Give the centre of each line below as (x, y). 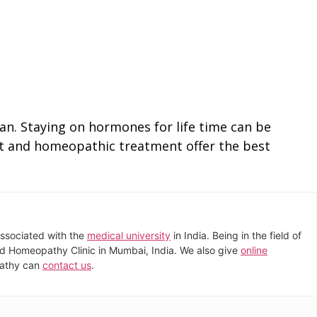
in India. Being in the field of (236, 236)
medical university (129, 236)
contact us (67, 265)
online (254, 250)
